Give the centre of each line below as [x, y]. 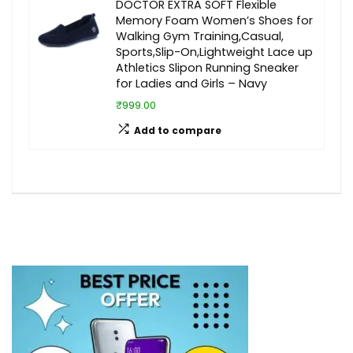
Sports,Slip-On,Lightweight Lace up [214, 52]
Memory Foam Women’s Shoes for [214, 20]
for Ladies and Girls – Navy [191, 84]
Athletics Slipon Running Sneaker [207, 68]
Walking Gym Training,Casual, [200, 36]
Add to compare [178, 130]
